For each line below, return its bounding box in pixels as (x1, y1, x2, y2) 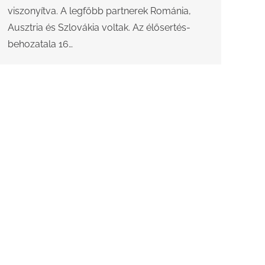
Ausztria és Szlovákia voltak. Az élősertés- (8, 22, 190, 34)
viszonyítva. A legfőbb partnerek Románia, (8, 5, 191, 17)
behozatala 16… (8, 38, 73, 50)
